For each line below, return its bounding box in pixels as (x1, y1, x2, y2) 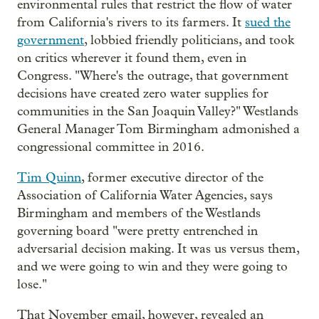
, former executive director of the (81, 170, 263, 186)
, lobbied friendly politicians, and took (84, 33, 294, 48)
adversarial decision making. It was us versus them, (17, 241, 299, 257)
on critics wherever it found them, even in (17, 51, 246, 66)
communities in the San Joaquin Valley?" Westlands (17, 104, 298, 120)
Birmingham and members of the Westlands (17, 206, 261, 221)
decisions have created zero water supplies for (17, 86, 268, 102)
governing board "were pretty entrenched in (17, 224, 258, 239)
